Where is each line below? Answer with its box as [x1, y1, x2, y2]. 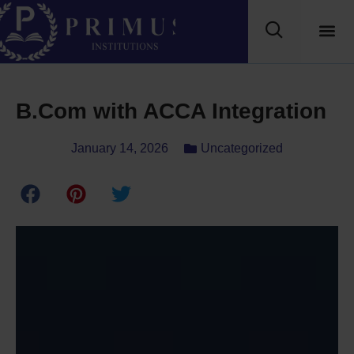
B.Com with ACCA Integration [16, 99, 326, 123]
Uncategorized [201, 141, 283, 155]
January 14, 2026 [71, 141, 168, 155]
